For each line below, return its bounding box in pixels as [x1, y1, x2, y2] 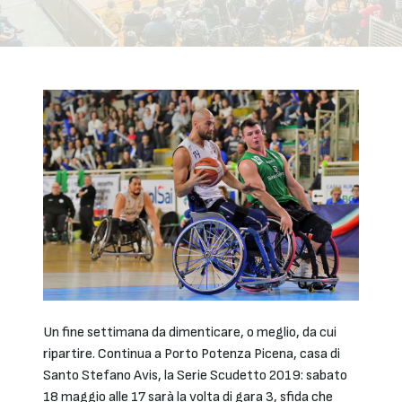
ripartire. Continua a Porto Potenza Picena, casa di [43, 345, 340, 363]
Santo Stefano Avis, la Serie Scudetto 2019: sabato [43, 367, 347, 385]
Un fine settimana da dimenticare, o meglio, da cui [43, 324, 336, 342]
